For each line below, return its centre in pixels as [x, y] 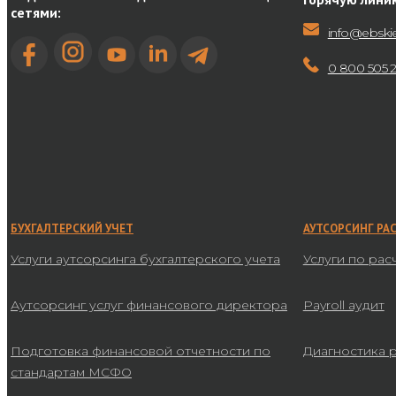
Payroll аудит [343, 305]
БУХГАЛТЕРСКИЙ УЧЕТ [72, 229]
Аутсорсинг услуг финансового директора [149, 305]
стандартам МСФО [71, 373]
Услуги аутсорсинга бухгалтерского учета [145, 259]
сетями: [36, 13]
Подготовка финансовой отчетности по [141, 351]
